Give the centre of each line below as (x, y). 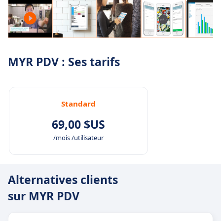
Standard (78, 103)
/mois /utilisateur (78, 137)
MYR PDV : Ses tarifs (64, 61)
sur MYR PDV (44, 196)
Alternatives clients (63, 179)
